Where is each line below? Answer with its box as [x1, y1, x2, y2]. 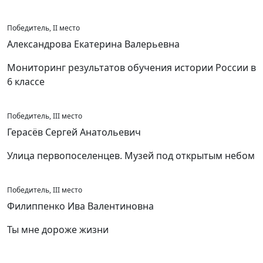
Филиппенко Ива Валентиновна [7, 200, 154, 213]
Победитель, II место [7, 23, 80, 33]
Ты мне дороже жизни [7, 223, 109, 236]
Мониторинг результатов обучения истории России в [7, 61, 256, 74]
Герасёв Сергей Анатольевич [7, 126, 141, 139]
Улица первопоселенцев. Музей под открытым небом [7, 149, 255, 162]
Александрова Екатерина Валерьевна [7, 38, 180, 50]
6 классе [7, 75, 45, 88]
